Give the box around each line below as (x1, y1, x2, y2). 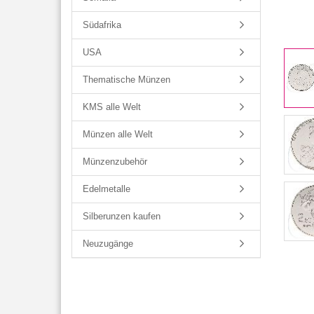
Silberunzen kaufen (83, 211, 161, 221)
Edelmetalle (83, 184, 130, 194)
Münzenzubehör (83, 156, 147, 167)
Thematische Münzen (83, 74, 170, 85)
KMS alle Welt (83, 102, 141, 112)
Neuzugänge (83, 238, 133, 249)
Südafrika (83, 20, 121, 30)
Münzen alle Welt (83, 129, 153, 139)
